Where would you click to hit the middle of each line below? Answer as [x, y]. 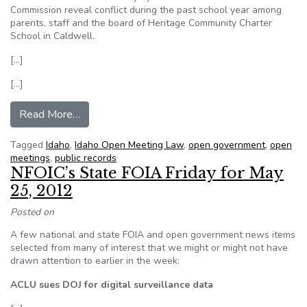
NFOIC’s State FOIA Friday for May [147, 173]
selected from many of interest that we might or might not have [149, 248]
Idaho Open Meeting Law [129, 145]
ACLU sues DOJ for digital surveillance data [112, 285]
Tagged [28, 145]
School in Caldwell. [52, 36]
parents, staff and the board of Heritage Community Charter [141, 23]
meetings [30, 158]
